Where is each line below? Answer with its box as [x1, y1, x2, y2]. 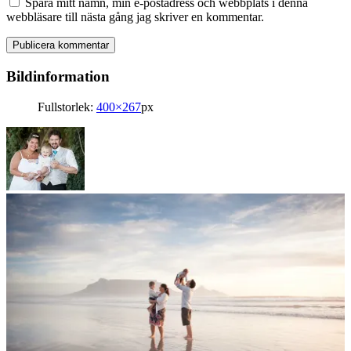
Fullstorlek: [38, 100, 96, 114]
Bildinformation [6, 68, 110, 85]
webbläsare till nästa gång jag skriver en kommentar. [6, 10, 264, 24]
